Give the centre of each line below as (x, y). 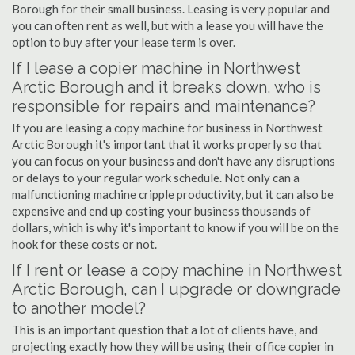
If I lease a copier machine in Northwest (156, 68)
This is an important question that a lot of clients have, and (165, 330)
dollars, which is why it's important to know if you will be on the (176, 227)
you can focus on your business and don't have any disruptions (174, 161)
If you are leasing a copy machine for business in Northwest (167, 128)
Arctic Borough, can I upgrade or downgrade (176, 289)
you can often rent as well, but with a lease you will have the (168, 25)
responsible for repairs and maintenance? (164, 106)
